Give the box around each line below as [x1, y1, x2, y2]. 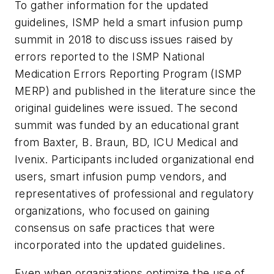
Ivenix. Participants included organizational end [15, 153, 254, 166]
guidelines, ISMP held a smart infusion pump [15, 16, 243, 29]
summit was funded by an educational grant [15, 119, 240, 132]
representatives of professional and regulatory [15, 187, 254, 201]
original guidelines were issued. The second [15, 102, 238, 115]
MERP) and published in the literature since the [15, 84, 256, 98]
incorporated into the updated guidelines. [15, 239, 226, 252]
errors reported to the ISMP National [15, 50, 205, 64]
